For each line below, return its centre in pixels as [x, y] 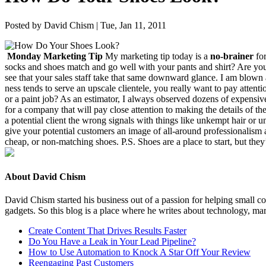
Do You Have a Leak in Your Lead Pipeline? [112, 242]
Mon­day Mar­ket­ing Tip [55, 56]
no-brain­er [232, 56]
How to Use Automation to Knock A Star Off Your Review [140, 252]
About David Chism [45, 177]
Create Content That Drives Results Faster [107, 231]
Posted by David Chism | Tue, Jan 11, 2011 [85, 25]
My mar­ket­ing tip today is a [156, 56]
